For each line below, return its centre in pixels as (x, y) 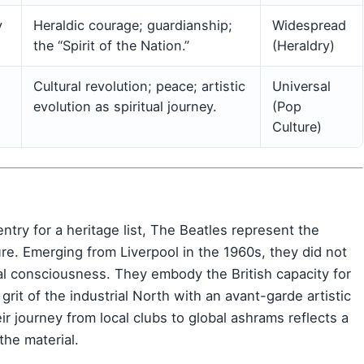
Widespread (309, 25)
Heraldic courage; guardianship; (133, 25)
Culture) (297, 126)
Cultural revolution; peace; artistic (139, 86)
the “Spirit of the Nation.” (111, 45)
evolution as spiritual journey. (125, 106)
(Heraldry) (303, 45)
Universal (301, 86)
